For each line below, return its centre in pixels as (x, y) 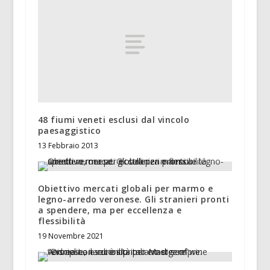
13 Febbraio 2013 (68, 146)
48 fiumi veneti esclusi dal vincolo (114, 120)
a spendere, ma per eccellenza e (110, 210)
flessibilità (62, 221)
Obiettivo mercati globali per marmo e (125, 189)
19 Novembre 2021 (71, 236)
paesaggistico (69, 131)
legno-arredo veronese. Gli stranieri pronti (133, 199)
